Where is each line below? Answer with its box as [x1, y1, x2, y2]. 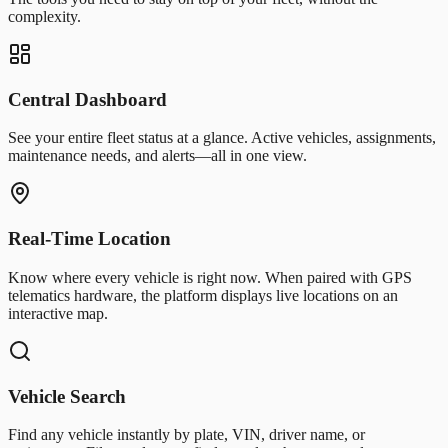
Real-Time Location [8, 228, 171, 250]
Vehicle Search [8, 385, 126, 407]
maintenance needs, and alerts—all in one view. [8, 147, 307, 165]
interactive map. [8, 304, 108, 322]
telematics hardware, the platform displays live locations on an [8, 286, 398, 304]
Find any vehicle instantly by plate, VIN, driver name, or [8, 426, 365, 444]
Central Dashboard [8, 88, 167, 110]
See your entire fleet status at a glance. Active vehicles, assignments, [8, 129, 436, 147]
